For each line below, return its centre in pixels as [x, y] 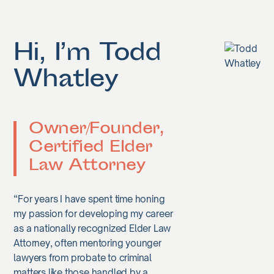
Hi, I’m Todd [87, 55]
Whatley [66, 81]
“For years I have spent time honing [89, 199]
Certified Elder [91, 148]
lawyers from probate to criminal [83, 258]
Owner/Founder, [96, 130]
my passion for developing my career [93, 214]
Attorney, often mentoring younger [87, 243]
